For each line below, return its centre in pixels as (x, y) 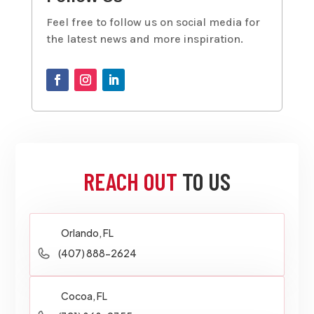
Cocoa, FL (84, 295)
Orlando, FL (88, 232)
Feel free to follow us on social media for (153, 22)
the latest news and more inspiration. (144, 39)
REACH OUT (130, 181)
